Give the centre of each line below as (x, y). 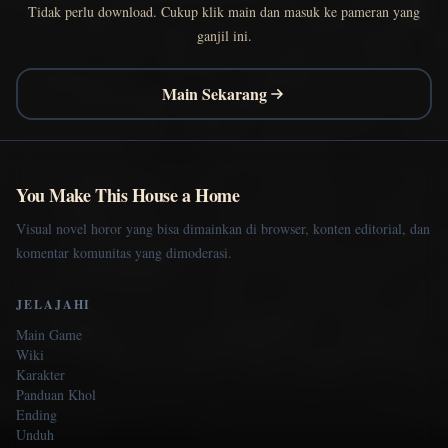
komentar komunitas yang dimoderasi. (124, 252)
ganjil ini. (224, 35)
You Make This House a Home (128, 194)
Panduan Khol (56, 394)
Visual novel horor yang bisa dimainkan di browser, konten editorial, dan (223, 228)
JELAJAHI (54, 304)
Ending (36, 414)
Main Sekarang (214, 93)
